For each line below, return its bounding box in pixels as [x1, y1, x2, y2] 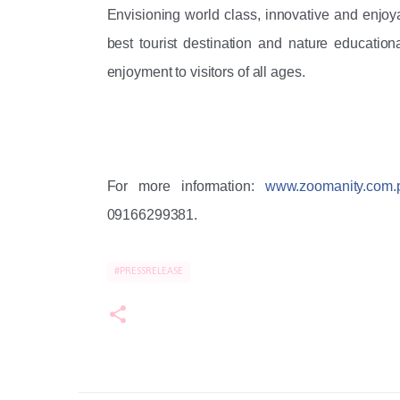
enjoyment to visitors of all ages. [106, 64, 309, 79]
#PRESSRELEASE [113, 266, 183, 277]
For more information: [106, 179, 265, 194]
